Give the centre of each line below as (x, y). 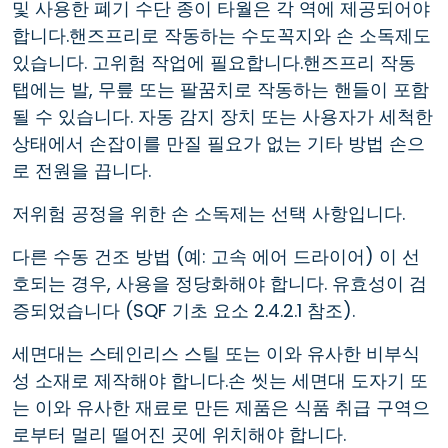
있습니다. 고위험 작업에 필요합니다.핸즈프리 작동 (214, 62)
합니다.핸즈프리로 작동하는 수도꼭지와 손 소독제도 (221, 35)
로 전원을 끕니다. (81, 170)
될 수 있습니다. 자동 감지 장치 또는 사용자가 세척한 (222, 116)
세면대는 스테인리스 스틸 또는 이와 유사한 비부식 (216, 353)
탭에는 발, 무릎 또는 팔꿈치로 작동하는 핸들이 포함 (220, 89)
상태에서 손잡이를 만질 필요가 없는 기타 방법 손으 (218, 143)
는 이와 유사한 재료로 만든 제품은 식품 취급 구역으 (221, 407)
